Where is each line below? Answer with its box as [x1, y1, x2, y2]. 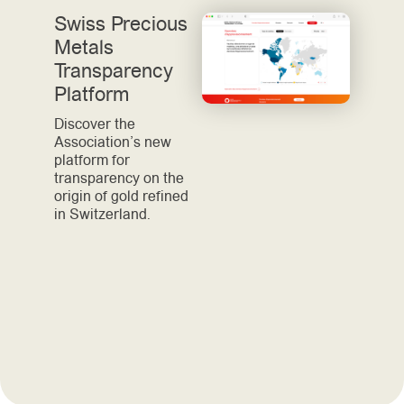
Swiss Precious [54, 10, 188, 39]
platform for [54, 150, 130, 171]
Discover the [54, 114, 135, 135]
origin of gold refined [54, 186, 188, 207]
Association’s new [54, 132, 171, 153]
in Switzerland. [54, 204, 151, 225]
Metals [54, 33, 114, 62]
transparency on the [54, 168, 184, 189]
